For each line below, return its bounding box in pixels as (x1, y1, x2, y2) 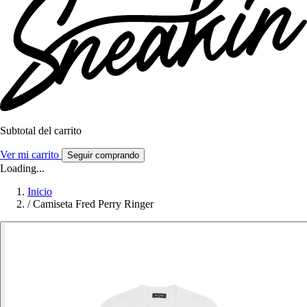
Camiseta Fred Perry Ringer (33, 198, 153, 210)
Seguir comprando (67, 150, 139, 161)
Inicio (27, 186, 52, 198)
